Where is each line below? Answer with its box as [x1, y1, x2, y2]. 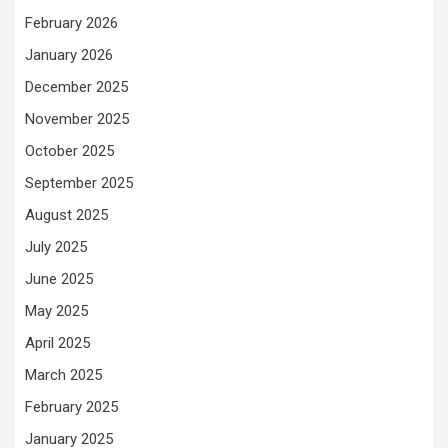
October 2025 [25, 142, 114, 160]
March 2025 [25, 366, 102, 384]
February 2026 [25, 14, 118, 32]
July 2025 [25, 238, 87, 256]
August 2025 [25, 206, 108, 224]
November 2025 [25, 110, 129, 128]
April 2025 [25, 334, 90, 352]
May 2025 [25, 302, 88, 320]
